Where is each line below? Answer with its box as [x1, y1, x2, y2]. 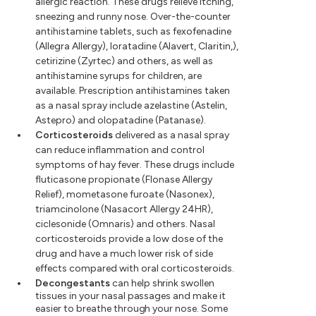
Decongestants [35, 277, 110, 290]
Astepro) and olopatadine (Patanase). [35, 114, 206, 127]
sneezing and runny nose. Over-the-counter [35, 11, 231, 23]
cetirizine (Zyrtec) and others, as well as [35, 55, 213, 68]
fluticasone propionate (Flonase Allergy [35, 174, 212, 186]
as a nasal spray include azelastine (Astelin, [35, 99, 227, 112]
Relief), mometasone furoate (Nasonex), [35, 188, 214, 201]
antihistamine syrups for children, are [35, 70, 202, 83]
